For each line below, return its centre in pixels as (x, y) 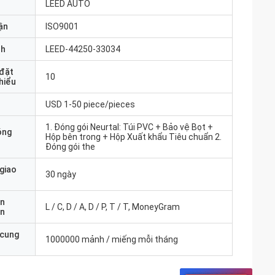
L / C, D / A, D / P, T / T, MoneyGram (113, 207)
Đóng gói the (70, 147)
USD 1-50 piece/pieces (90, 104)
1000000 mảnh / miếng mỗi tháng (112, 239)
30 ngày (61, 174)
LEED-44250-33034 (83, 49)
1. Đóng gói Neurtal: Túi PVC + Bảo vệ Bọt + (129, 127)
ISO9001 (62, 26)
